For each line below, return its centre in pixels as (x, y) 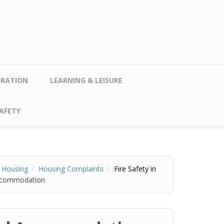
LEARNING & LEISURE (86, 80)
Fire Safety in (135, 169)
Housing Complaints (71, 169)
